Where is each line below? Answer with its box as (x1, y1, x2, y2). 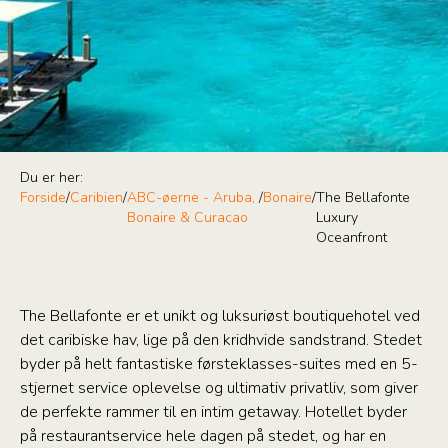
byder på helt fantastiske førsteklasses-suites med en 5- (20, 353, 418, 375)
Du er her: (20, 168, 83, 187)
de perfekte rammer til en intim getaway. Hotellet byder (20, 401, 407, 423)
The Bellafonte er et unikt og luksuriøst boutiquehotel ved (20, 305, 420, 327)
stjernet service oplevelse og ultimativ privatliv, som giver (20, 377, 418, 399)
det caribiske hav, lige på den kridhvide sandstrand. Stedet (20, 329, 422, 351)
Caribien (70, 188, 123, 207)
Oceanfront (315, 228, 387, 247)
